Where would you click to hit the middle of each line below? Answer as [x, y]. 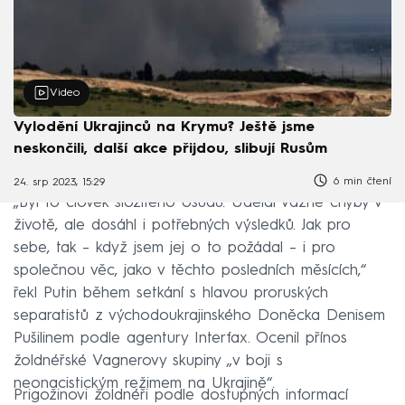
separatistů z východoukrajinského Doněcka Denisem [199, 316]
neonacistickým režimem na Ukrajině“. [144, 383]
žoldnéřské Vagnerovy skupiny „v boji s [148, 361]
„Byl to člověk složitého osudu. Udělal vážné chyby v [198, 202]
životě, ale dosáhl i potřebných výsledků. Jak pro [182, 225]
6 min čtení [360, 181]
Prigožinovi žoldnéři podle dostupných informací [181, 395]
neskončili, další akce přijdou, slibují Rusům [170, 149]
